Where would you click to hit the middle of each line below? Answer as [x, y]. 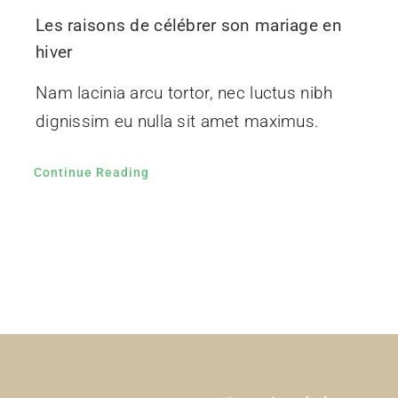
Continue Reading [91, 172]
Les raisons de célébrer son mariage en [188, 25]
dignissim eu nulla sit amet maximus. [177, 121]
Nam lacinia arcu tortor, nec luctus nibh [184, 92]
